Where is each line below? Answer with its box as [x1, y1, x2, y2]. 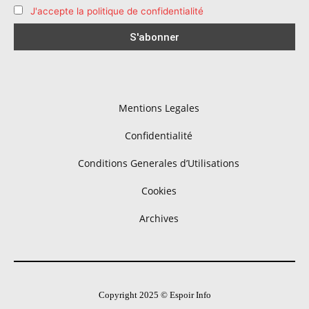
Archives [139, 212, 179, 226]
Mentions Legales [118, 101, 199, 115]
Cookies [141, 184, 177, 198]
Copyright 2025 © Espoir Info [98, 290, 211, 301]
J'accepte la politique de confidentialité [30, 5, 203, 17]
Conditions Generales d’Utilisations [78, 157, 239, 170]
